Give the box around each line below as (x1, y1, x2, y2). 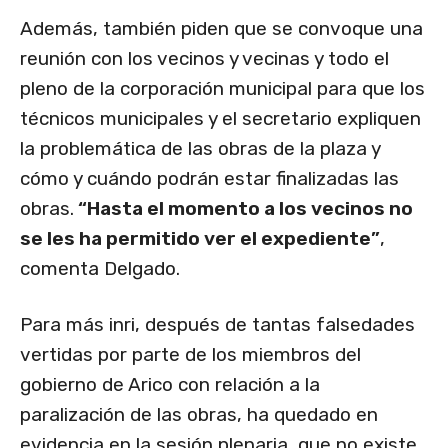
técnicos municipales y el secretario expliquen (20, 107, 421, 131)
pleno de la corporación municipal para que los (20, 77, 425, 101)
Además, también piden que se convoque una (20, 17, 423, 41)
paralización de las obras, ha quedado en (20, 403, 378, 427)
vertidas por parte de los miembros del (20, 343, 361, 367)
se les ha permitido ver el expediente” (20, 227, 380, 251)
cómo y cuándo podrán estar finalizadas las (20, 167, 399, 191)
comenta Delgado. (20, 257, 180, 281)
